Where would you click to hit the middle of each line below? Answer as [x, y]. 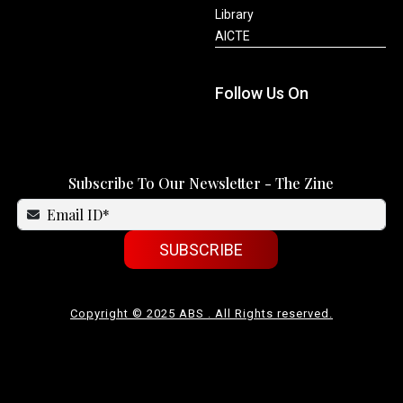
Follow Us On [261, 93]
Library [234, 14]
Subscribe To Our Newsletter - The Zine [201, 183]
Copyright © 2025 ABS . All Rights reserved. [201, 313]
